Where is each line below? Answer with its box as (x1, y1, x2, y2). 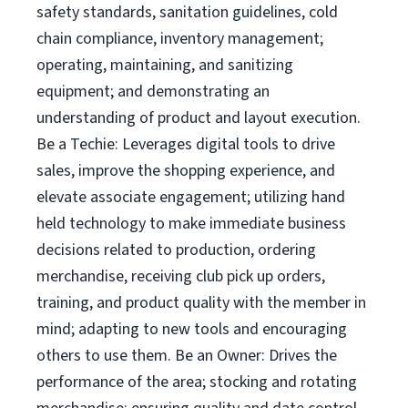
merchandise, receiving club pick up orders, (36, 265, 325, 288)
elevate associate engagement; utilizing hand (36, 186, 345, 209)
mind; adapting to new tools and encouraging (36, 318, 347, 341)
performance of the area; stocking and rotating (36, 371, 357, 393)
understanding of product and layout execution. (36, 107, 361, 129)
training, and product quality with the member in (36, 291, 366, 314)
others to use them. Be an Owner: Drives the (36, 344, 337, 367)
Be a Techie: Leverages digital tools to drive (36, 133, 335, 156)
